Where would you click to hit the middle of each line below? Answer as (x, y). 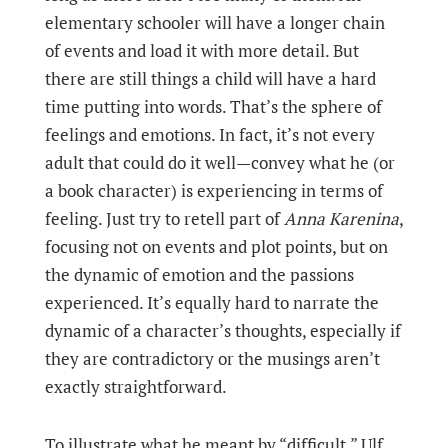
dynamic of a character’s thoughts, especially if (222, 330)
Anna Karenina (341, 218)
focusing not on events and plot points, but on (216, 246)
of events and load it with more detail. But (201, 50)
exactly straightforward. (137, 386)
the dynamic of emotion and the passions (199, 274)
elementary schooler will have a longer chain (214, 22)
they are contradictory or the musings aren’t (212, 358)
